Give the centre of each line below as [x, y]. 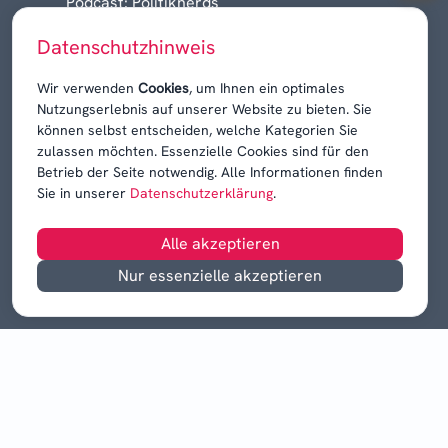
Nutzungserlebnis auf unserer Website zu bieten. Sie [204, 109]
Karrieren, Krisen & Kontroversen [188, 50]
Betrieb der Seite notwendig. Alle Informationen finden [210, 172]
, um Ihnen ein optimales [267, 88]
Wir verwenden [87, 88]
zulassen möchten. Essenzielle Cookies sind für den [203, 151]
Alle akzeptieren [220, 243]
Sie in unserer [81, 193]
